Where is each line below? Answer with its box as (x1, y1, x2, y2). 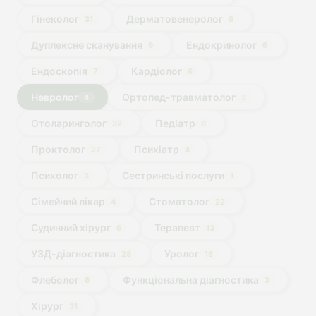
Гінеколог (30, 12, 79, 25)
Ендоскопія (30, 64, 87, 77)
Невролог (30, 90, 78, 103)
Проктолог (30, 142, 85, 155)
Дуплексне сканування (30, 38, 142, 51)
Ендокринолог (186, 38, 257, 51)
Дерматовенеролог (126, 12, 223, 25)
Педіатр (154, 116, 195, 129)
